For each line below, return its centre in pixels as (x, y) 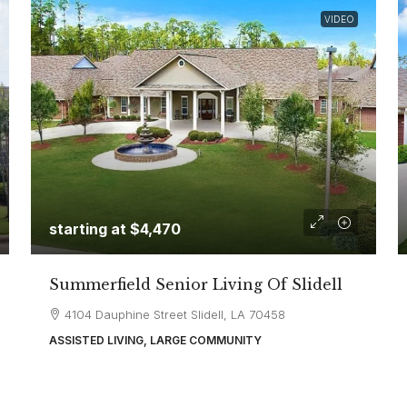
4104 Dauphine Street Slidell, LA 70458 (175, 314)
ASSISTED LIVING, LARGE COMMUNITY (156, 340)
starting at (90, 229)
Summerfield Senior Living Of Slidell (196, 284)
